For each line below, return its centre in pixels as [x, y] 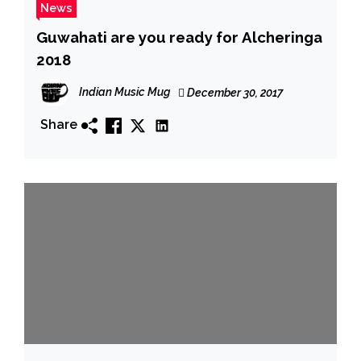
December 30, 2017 [234, 92]
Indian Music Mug [124, 91]
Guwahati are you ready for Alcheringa [179, 37]
